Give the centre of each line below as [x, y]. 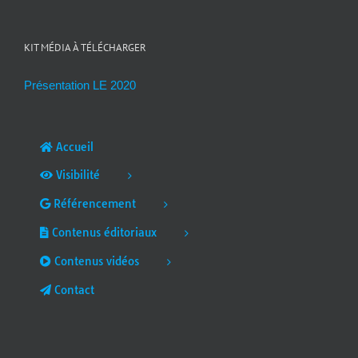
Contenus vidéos [95, 261]
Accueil [73, 147]
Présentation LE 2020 [80, 85]
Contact [73, 290]
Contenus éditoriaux [103, 232]
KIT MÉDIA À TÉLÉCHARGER [85, 47]
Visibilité [76, 175]
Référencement [93, 203]
